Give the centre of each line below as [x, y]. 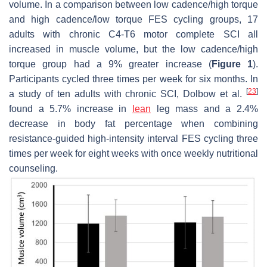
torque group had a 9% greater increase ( [110, 64]
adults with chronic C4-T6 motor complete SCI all [133, 34]
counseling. [33, 168]
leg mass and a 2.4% [204, 108]
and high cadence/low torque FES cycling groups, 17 [133, 19]
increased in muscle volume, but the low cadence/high [133, 49]
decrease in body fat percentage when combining [133, 123]
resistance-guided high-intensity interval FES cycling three [133, 138]
